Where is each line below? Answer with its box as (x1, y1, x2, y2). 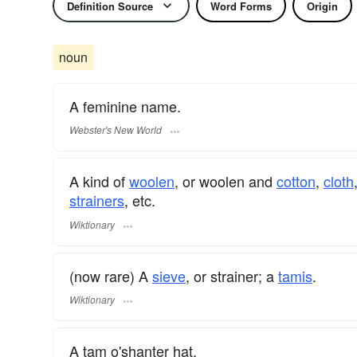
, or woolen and (175, 171, 277, 192)
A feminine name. (69, 96, 181, 116)
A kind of (69, 171, 129, 192)
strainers (69, 190, 124, 211)
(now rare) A (69, 265, 152, 286)
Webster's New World (69, 123, 162, 137)
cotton (277, 171, 316, 192)
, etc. (124, 190, 155, 211)
